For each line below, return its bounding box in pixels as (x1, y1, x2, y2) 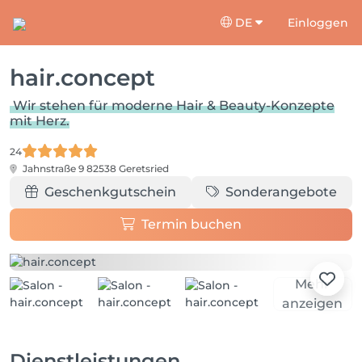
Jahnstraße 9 (20, 162, 86, 175)
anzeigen (282, 296, 343, 311)
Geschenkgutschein (44, 184, 176, 200)
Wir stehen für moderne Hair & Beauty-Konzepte (13, 98, 335, 113)
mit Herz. (10, 113, 69, 128)
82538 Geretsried (86, 162, 169, 175)
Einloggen (288, 15, 348, 30)
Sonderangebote (225, 184, 338, 200)
